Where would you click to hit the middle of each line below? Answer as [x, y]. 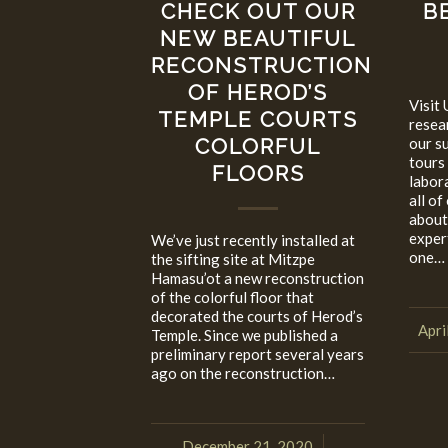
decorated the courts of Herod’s [256, 316]
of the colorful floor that [232, 297]
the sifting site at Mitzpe [232, 259]
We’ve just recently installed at [252, 240]
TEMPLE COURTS [258, 120]
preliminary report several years [257, 354]
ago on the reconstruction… [242, 373]
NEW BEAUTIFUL [258, 39]
